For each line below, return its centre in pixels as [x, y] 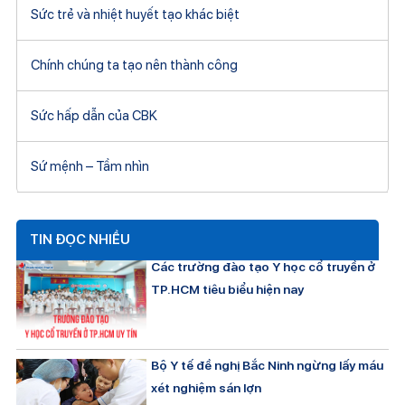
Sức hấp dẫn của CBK [94, 115]
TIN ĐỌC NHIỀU [80, 239]
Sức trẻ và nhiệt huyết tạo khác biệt [135, 14]
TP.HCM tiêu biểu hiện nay [228, 289]
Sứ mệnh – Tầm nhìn [89, 166]
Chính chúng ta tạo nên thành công [134, 65]
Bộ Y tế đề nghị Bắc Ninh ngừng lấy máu [268, 366]
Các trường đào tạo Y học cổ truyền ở [264, 266]
